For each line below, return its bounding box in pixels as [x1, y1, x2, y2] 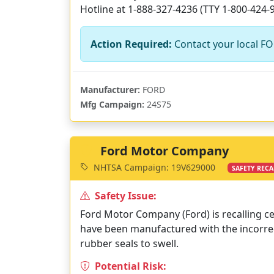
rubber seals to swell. [80, 237, 179, 250]
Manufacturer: [80, 84, 140, 95]
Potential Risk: [92, 259, 166, 273]
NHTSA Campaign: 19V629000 [91, 161, 218, 173]
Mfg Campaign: [80, 98, 144, 110]
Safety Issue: [92, 189, 157, 202]
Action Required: [91, 37, 172, 51]
